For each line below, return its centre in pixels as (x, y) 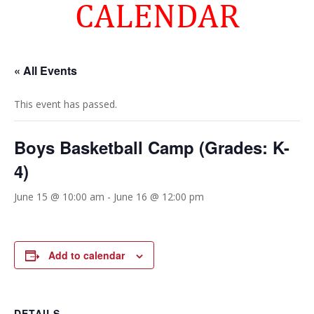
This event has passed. (66, 104)
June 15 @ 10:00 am (59, 197)
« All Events (46, 70)
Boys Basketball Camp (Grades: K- (152, 147)
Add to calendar (87, 255)
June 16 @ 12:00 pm (159, 197)
